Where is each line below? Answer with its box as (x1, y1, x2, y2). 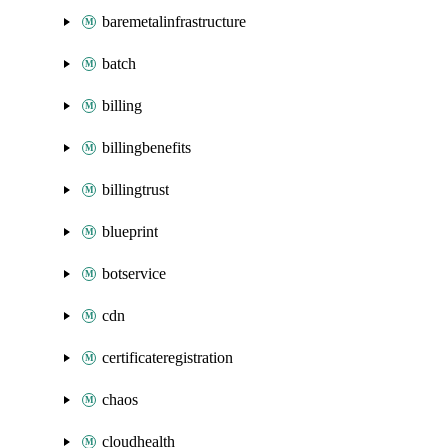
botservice (102, 265, 166, 282)
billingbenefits (102, 139, 191, 156)
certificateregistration (102, 349, 233, 366)
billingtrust (102, 181, 169, 198)
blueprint (102, 223, 158, 240)
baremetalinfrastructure (102, 13, 246, 30)
